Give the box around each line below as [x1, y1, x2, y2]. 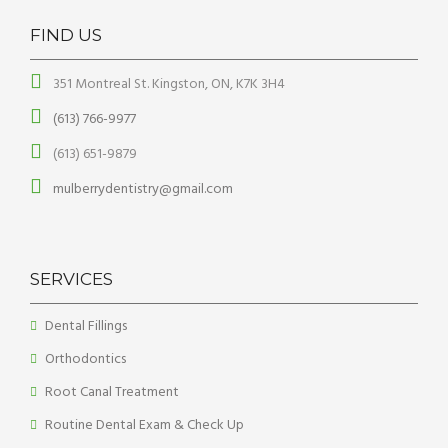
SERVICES [30, 269, 113, 289]
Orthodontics [45, 348, 126, 371]
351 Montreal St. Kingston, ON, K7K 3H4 [50, 73, 285, 96]
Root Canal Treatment [45, 381, 179, 404]
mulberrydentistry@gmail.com [50, 178, 233, 201]
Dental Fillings [45, 315, 127, 338]
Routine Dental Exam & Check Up [45, 414, 244, 437]
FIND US [30, 25, 102, 45]
